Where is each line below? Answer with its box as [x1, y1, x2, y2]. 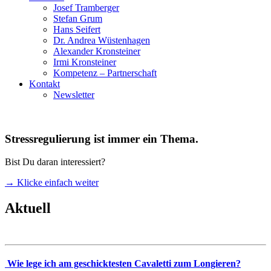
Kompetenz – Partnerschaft [53, 67, 157, 78]
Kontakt [29, 78, 60, 89]
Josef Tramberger [53, 2, 119, 13]
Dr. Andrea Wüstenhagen [53, 34, 150, 45]
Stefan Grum [53, 13, 102, 24]
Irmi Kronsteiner [53, 56, 116, 67]
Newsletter [53, 89, 94, 100]
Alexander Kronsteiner [53, 45, 140, 56]
